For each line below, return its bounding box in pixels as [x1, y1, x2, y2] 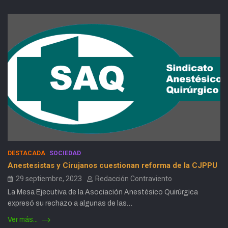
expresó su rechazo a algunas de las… [8, 199, 132, 208]
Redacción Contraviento [95, 175, 172, 183]
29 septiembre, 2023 [16, 175, 82, 183]
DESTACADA [8, 150, 45, 157]
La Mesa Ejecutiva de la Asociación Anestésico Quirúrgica [8, 188, 198, 196]
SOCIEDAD [49, 150, 81, 157]
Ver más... [8, 216, 39, 224]
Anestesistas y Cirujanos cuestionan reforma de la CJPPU [8, 161, 217, 170]
